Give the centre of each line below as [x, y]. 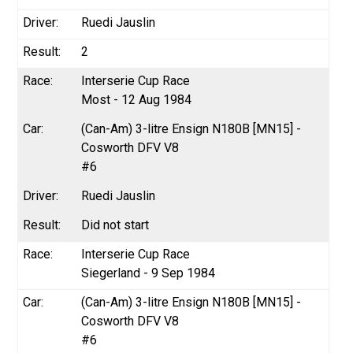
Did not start [115, 225]
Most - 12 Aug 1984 [137, 99]
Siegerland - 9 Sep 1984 [149, 273]
